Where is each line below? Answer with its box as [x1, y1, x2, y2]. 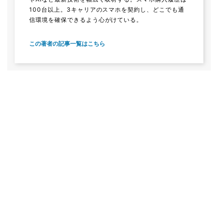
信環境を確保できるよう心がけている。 [29, 16, 143, 23]
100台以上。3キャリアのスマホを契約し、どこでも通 [29, 5, 184, 13]
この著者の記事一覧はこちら [29, 39, 105, 47]
